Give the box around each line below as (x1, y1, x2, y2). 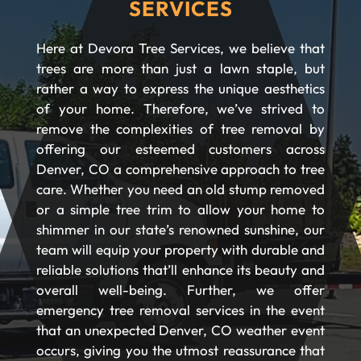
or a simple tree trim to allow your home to (36, 201, 325, 218)
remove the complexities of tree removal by (36, 120, 325, 137)
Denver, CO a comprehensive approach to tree (36, 160, 325, 177)
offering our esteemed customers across (36, 140, 325, 157)
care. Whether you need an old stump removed (36, 180, 325, 197)
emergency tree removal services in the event (36, 301, 325, 318)
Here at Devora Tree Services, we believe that (36, 39, 325, 56)
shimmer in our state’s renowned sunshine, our (36, 221, 325, 238)
